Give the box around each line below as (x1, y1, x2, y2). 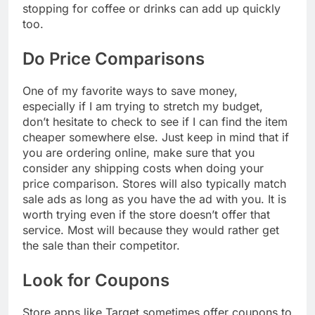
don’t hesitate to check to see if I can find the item (22, 115, 288, 129)
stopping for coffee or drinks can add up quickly (22, 1, 281, 16)
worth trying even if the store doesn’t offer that (22, 207, 270, 222)
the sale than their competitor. (22, 238, 180, 253)
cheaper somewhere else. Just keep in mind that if (22, 130, 289, 145)
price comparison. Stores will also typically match (22, 176, 286, 191)
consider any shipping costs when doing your (22, 161, 264, 176)
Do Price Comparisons (22, 49, 205, 70)
